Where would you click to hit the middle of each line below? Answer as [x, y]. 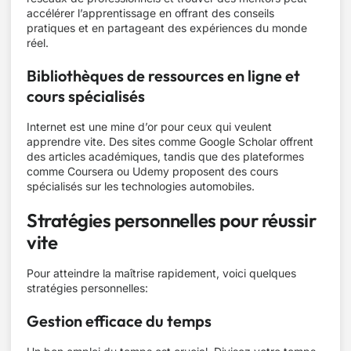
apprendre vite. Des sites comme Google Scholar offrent [170, 141]
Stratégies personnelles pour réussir [171, 220]
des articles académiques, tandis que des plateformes [165, 156]
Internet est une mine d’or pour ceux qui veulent [149, 127]
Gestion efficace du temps [119, 321]
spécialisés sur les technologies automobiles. [141, 186]
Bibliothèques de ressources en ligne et [163, 76]
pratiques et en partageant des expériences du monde [167, 28]
